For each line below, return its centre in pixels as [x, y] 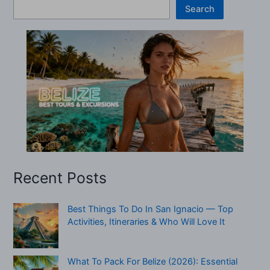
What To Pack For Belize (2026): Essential [153, 262]
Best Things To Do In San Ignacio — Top [151, 209]
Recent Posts [60, 177]
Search [200, 9]
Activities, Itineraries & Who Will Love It [146, 222]
